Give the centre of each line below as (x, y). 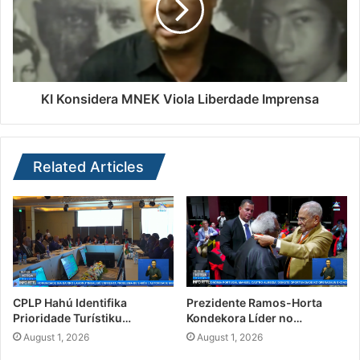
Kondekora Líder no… (244, 317)
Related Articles (88, 167)
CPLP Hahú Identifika (70, 302)
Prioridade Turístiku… (72, 317)
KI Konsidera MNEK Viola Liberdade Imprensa (180, 99)
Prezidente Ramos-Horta (254, 302)
